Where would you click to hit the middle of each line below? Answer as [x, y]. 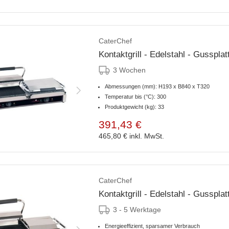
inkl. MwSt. [147, 136]
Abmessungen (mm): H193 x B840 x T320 [157, 87]
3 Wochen [129, 70]
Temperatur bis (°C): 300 [135, 97]
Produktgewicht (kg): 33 [134, 107]
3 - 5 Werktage [137, 210]
